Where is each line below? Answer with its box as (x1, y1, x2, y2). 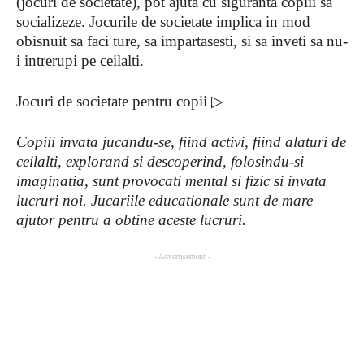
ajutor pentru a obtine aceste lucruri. (16, 211, 246, 228)
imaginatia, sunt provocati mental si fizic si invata (16, 172, 327, 189)
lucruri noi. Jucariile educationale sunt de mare (16, 192, 313, 209)
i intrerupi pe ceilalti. (16, 52, 144, 69)
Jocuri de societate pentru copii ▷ (16, 93, 223, 110)
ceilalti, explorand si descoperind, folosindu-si (16, 153, 304, 170)
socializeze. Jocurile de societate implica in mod (16, 13, 310, 30)
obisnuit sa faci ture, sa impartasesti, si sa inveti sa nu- (16, 32, 348, 50)
